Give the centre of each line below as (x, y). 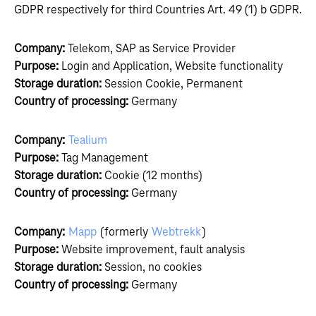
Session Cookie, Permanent (172, 84)
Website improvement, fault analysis (153, 250)
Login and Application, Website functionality (171, 66)
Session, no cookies (152, 267)
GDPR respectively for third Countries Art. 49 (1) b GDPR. (158, 10)
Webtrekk (176, 232)
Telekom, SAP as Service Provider (152, 49)
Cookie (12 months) (152, 176)
